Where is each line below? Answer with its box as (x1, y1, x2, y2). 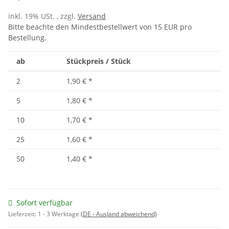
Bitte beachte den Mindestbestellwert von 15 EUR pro (8, 22, 192, 32)
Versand (78, 11, 106, 21)
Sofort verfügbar (16, 198, 73, 208)
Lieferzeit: (8, 210, 38, 219)
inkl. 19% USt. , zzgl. (8, 11, 78, 21)
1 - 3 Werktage (38, 210, 81, 219)
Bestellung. (8, 33, 47, 43)
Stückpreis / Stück (66, 56, 131, 66)
